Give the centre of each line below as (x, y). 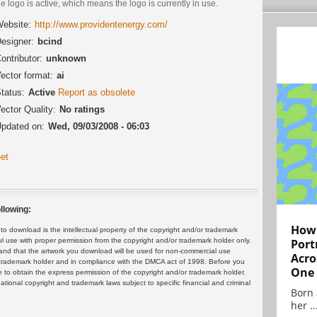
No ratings (82, 109)
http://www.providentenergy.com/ (101, 24)
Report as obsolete (97, 92)
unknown (66, 58)
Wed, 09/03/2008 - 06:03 (99, 126)
